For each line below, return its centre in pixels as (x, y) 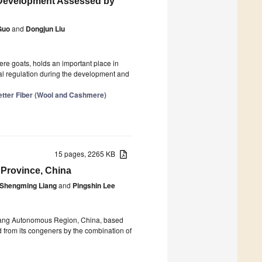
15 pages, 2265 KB (87, 153)
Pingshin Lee (94, 185)
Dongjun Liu (45, 28)
